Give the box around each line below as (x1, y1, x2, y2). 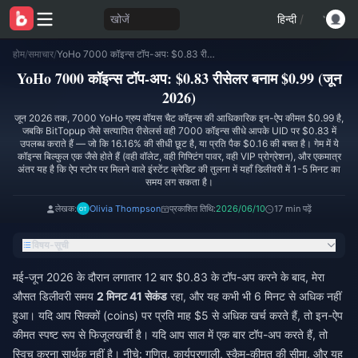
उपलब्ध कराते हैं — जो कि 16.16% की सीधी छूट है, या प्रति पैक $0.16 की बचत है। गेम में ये (19, 137, 339, 149)
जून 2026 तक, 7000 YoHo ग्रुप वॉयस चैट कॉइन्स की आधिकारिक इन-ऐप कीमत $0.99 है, (14, 112, 344, 124)
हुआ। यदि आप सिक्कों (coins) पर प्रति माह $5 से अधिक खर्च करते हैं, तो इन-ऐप (13, 308, 343, 322)
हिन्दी (277, 12, 296, 26)
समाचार (28, 48, 54, 60)
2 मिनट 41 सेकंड (97, 289, 167, 303)
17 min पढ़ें (274, 203, 312, 214)
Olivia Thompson (89, 203, 161, 214)
